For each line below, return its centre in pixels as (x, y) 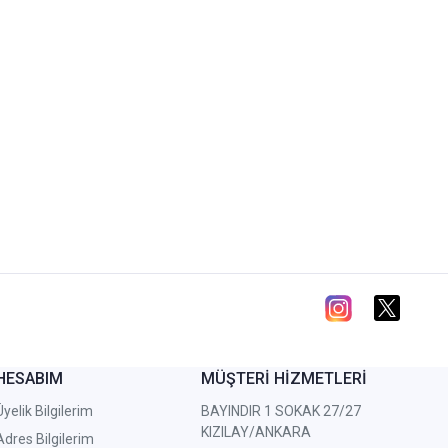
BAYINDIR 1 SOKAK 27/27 (281, 411)
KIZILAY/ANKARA (256, 432)
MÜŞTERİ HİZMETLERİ (284, 379)
